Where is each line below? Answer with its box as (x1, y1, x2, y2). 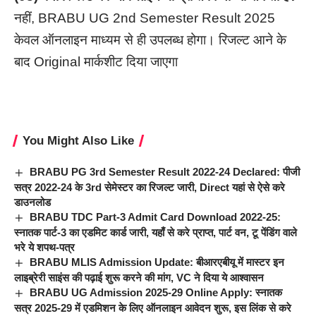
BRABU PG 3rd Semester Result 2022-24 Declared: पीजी (30, 166, 300, 178)
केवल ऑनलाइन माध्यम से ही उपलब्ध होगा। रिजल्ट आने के (14, 32, 286, 48)
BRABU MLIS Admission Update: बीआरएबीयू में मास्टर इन (30, 256, 285, 269)
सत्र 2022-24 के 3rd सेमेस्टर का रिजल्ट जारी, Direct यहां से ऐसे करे (14, 181, 285, 194)
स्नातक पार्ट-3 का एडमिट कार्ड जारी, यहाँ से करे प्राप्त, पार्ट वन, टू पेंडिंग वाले (14, 226, 297, 239)
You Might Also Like (23, 134, 134, 148)
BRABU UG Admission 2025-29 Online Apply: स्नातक (30, 286, 283, 299)
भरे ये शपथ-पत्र (14, 241, 75, 254)
